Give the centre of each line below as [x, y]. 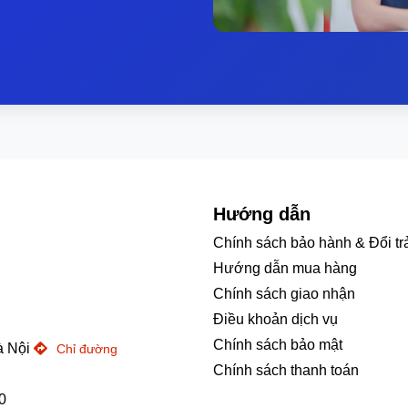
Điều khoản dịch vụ [275, 319]
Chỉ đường [85, 349]
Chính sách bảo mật [278, 345]
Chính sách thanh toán [286, 370]
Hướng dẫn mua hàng [285, 268]
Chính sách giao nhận [284, 294]
